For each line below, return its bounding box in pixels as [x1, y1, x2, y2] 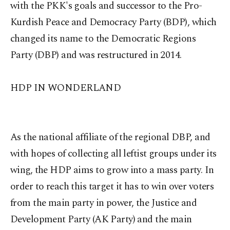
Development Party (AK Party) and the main [10, 212, 192, 227]
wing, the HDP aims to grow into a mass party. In [10, 163, 214, 178]
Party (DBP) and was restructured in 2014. [10, 48, 182, 63]
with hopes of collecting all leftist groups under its [10, 146, 217, 161]
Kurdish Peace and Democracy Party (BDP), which [10, 15, 217, 30]
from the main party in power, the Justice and [10, 196, 197, 210]
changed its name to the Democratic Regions [10, 31, 196, 46]
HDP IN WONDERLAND [10, 81, 121, 95]
